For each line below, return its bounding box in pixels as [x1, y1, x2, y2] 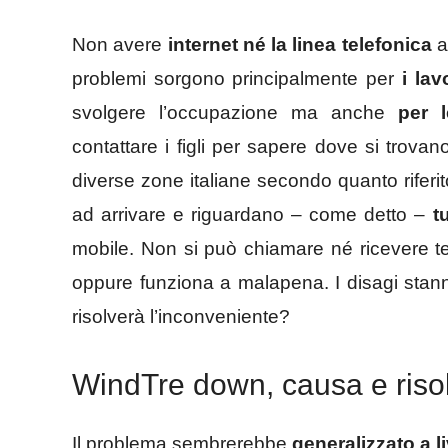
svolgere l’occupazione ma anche [72, 101, 398, 123]
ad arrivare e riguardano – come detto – [72, 203, 433, 225]
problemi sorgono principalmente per [72, 67, 395, 89]
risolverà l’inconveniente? [72, 305, 290, 327]
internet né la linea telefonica [162, 33, 432, 55]
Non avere [72, 33, 163, 55]
